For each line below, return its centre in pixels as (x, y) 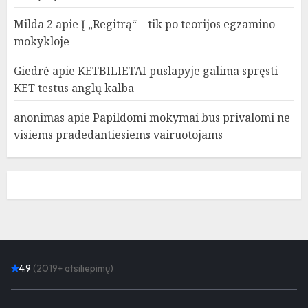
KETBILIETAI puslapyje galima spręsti (178, 71)
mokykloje (42, 42)
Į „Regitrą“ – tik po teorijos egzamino (178, 24)
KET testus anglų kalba (74, 88)
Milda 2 (33, 24)
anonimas (39, 118)
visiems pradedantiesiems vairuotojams (118, 135)
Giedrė (32, 71)
